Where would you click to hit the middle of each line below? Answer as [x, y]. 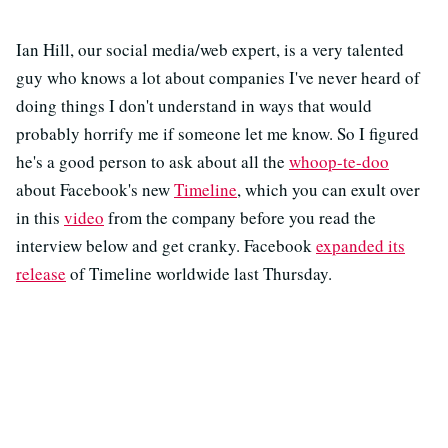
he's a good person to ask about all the [152, 161]
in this [40, 217]
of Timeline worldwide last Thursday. [199, 273]
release [41, 273]
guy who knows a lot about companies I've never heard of [218, 77]
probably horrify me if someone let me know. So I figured [217, 133]
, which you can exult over [328, 189]
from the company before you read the [240, 217]
